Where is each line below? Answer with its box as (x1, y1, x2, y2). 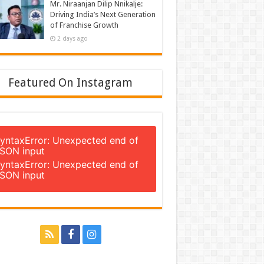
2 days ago (57, 35, 88, 42)
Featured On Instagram (8, 76, 133, 90)
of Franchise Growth (49, 21, 118, 29)
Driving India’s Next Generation (49, 10, 156, 19)
